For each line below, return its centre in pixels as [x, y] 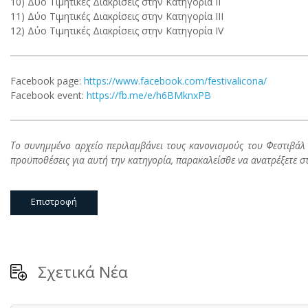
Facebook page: [47, 81]
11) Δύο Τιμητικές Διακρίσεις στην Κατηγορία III [117, 16]
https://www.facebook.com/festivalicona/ [175, 81]
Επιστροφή [54, 202]
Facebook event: [48, 96]
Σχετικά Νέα [83, 272]
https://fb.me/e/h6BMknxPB [149, 96]
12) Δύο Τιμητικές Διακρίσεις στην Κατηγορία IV [117, 31]
